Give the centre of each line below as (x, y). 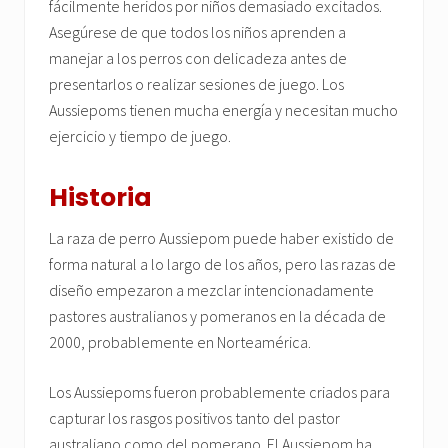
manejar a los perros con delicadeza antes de (198, 58)
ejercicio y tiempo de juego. (140, 136)
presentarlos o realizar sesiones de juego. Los (196, 84)
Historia (100, 198)
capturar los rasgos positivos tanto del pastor (194, 418)
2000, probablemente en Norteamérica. (180, 342)
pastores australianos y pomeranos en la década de (217, 316)
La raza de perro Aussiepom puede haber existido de (221, 238)
